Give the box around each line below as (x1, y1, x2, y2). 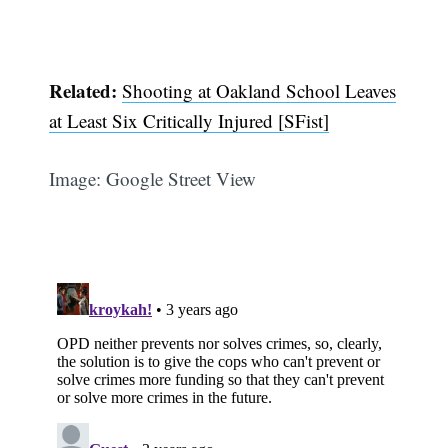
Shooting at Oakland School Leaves (122, 77, 397, 103)
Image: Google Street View (49, 166, 257, 192)
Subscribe (326, 272, 408, 293)
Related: (49, 76, 123, 104)
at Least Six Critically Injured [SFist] (49, 107, 330, 133)
